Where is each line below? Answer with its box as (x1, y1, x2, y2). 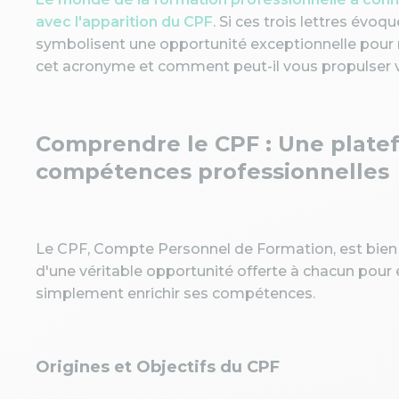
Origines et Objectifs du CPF (36, 357, 280, 377)
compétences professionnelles (36, 159, 389, 184)
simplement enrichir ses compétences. (36, 285, 315, 302)
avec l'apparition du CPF (36, 13, 213, 30)
